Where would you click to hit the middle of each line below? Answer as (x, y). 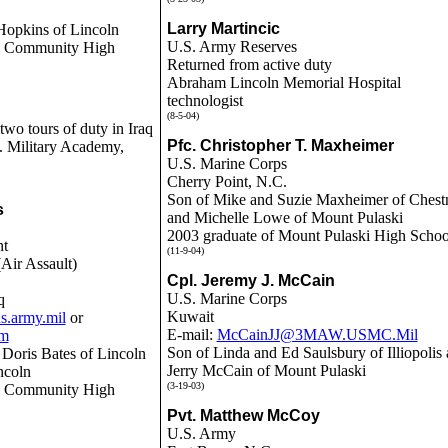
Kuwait (190, 316)
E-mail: (191, 334)
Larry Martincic (223, 28)
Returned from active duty (249, 64)
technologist (204, 100)
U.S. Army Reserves (231, 46)
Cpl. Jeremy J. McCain (250, 280)
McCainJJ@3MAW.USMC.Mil (317, 334)
